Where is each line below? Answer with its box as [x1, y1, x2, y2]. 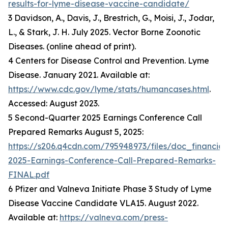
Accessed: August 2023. [8, 98, 99, 109]
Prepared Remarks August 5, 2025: [8, 127, 144, 137]
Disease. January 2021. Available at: [8, 70, 150, 80]
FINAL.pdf [8, 169, 49, 180]
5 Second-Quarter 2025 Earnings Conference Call [8, 112, 202, 123]
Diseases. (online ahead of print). [8, 41, 136, 52]
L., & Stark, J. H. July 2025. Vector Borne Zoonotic [8, 27, 201, 38]
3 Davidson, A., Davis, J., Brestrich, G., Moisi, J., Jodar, [8, 13, 214, 23]
